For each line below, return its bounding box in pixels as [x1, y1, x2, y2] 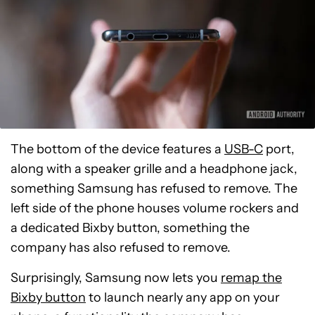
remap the [221, 269, 282, 285]
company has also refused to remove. [11, 239, 231, 255]
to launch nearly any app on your [86, 289, 280, 305]
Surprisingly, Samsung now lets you [11, 269, 221, 285]
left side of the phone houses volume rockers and [11, 200, 299, 216]
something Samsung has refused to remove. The [11, 180, 297, 196]
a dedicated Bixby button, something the [11, 219, 250, 236]
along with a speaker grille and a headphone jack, [11, 160, 297, 176]
